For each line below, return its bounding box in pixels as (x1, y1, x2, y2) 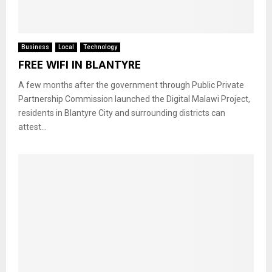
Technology (83, 43, 117, 50)
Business (21, 43, 49, 50)
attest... (18, 121, 47, 132)
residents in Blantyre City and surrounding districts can (18, 107, 225, 118)
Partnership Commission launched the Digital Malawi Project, (18, 93, 250, 104)
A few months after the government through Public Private (18, 80, 244, 90)
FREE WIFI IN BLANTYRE (18, 54, 141, 75)
